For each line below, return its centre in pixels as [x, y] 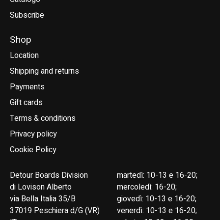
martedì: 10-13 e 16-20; [157, 176]
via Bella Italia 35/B [43, 199]
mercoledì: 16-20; [147, 187]
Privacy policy [33, 134]
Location [24, 56]
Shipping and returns [44, 71]
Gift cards [26, 103]
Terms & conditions [43, 119]
